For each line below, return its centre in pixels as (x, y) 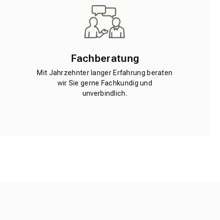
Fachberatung (105, 58)
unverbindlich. (105, 93)
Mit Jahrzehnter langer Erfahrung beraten (105, 72)
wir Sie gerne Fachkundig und (105, 83)
